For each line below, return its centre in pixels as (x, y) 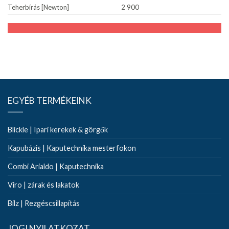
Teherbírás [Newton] (38, 7)
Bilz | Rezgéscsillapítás (44, 203)
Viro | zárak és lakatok (43, 185)
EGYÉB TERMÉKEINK (50, 100)
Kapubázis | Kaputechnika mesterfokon (72, 148)
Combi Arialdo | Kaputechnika (56, 166)
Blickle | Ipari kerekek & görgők (58, 129)
